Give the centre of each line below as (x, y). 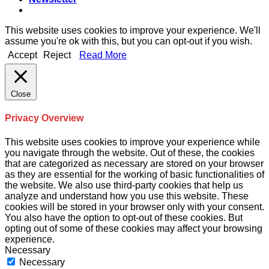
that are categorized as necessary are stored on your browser (134, 163)
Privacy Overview (44, 118)
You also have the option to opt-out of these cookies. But (124, 217)
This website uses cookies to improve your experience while (132, 142)
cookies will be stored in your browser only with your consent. (134, 207)
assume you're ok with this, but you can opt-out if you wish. (128, 41)
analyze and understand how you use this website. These (127, 196)
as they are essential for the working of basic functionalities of (134, 174)
